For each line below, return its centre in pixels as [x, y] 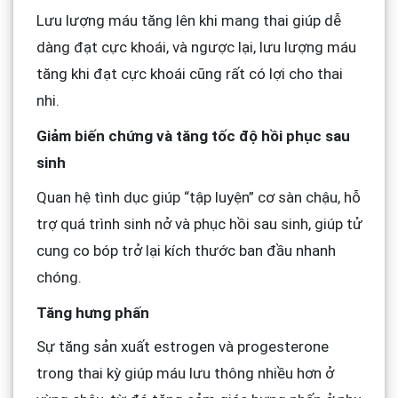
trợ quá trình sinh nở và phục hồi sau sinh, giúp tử [199, 223]
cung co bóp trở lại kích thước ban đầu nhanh [186, 250]
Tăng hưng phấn [92, 312]
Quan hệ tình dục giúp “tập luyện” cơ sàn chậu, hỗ [198, 197]
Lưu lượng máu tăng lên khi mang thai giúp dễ [188, 21]
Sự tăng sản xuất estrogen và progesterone [182, 347]
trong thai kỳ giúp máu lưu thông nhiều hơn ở [185, 374]
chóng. [59, 277]
